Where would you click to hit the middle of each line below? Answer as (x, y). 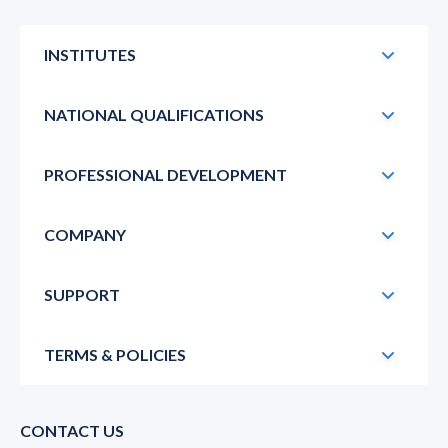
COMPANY (85, 235)
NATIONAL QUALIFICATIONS (154, 115)
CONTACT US (72, 430)
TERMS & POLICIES (115, 355)
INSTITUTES (90, 55)
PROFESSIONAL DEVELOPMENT (165, 175)
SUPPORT (82, 295)
